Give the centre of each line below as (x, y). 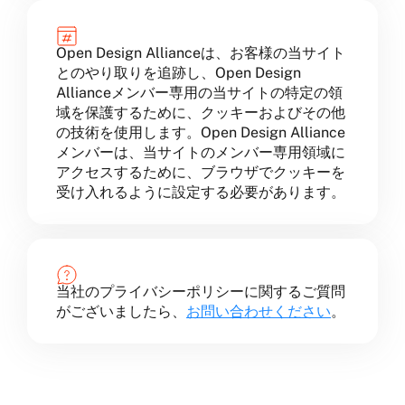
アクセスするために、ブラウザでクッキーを (201, 172)
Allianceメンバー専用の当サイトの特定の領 (199, 93)
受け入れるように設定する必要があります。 (201, 192)
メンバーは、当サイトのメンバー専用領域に (201, 152)
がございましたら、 (121, 311)
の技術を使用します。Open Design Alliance (201, 132)
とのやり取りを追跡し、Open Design (179, 73)
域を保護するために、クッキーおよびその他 (201, 113)
